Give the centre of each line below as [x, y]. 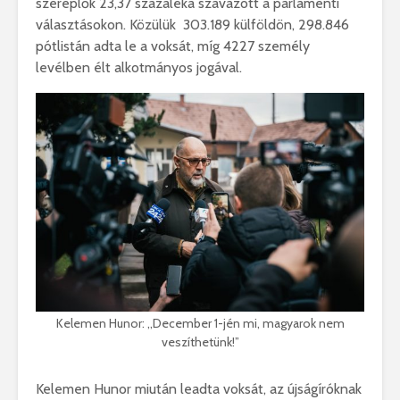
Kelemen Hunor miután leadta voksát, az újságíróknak [199, 389]
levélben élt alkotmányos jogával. [139, 67]
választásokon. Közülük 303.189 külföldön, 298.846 [192, 24]
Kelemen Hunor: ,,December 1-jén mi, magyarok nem [200, 324]
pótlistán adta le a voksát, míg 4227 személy [173, 46]
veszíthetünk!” [200, 342]
